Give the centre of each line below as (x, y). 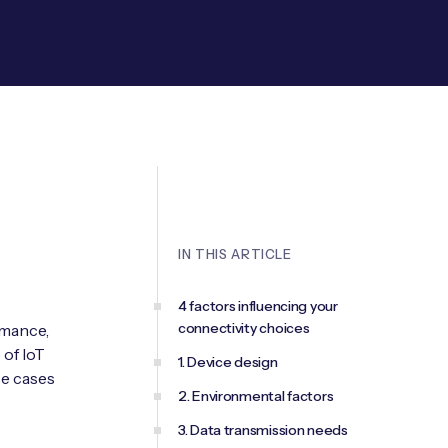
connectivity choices (244, 328)
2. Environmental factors (256, 396)
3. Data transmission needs (263, 430)
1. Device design (228, 362)
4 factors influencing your (258, 306)
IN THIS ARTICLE (235, 254)
